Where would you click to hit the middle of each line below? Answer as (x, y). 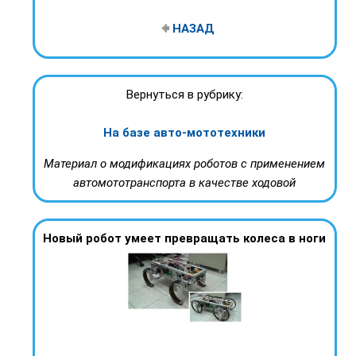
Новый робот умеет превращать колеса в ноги (184, 239)
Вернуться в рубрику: (184, 95)
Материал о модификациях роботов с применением (184, 164)
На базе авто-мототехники (184, 133)
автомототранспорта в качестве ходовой (184, 183)
